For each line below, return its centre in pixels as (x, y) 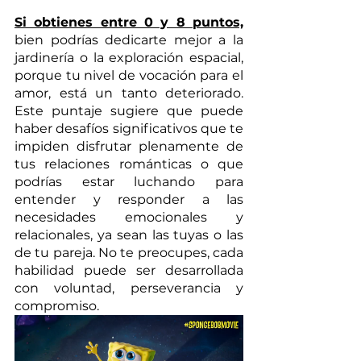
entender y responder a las (129, 199)
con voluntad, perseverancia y (129, 288)
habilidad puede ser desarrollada (129, 270)
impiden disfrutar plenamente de (129, 146)
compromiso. (57, 305)
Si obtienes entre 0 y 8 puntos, (129, 22)
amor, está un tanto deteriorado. (129, 93)
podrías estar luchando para (129, 181)
